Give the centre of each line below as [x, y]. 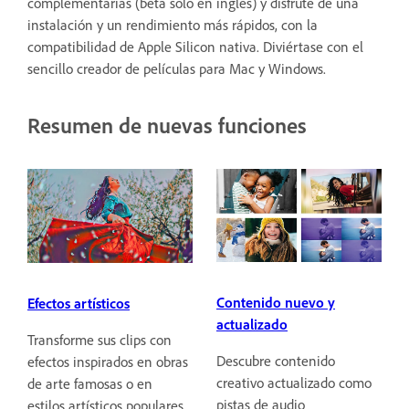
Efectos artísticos [79, 303]
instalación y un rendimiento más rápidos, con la [173, 25]
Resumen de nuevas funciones [167, 126]
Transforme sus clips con [100, 339]
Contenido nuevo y [276, 303]
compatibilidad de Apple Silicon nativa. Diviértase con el [195, 47]
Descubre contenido [276, 361]
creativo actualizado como [294, 383]
